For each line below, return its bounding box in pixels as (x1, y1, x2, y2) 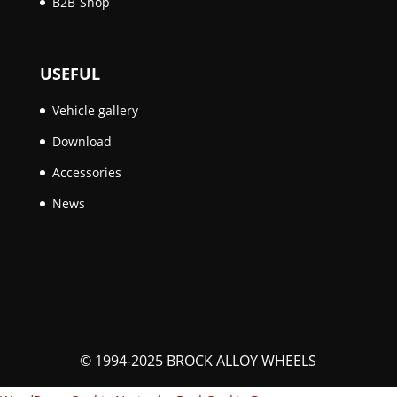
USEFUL (39, 63, 100, 85)
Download (51, 133, 112, 151)
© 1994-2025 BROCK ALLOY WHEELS (80, 350, 317, 370)
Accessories (51, 164, 121, 182)
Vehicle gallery (51, 102, 138, 120)
